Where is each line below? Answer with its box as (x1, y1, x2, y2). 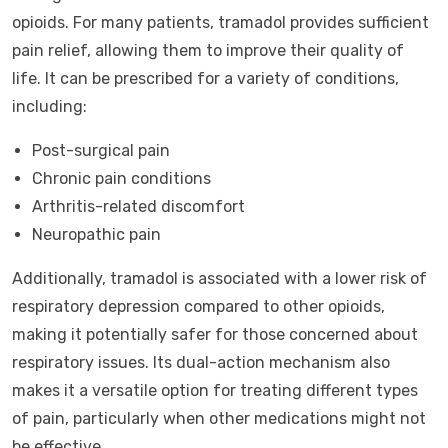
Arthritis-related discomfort (32, 197, 245, 216)
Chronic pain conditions (32, 169, 211, 188)
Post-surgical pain (32, 141, 170, 160)
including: (12, 97, 87, 116)
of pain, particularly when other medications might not (12, 409, 426, 428)
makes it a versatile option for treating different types (12, 381, 418, 400)
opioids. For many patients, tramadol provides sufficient (12, 13, 429, 32)
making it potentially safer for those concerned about (12, 325, 418, 344)
